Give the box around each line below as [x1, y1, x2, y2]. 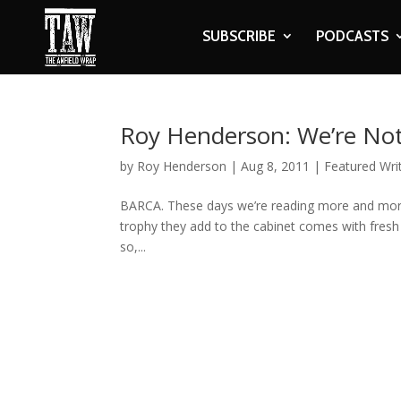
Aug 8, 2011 [241, 158, 311, 175]
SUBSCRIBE [201, 26, 276, 46]
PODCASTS [315, 26, 388, 46]
